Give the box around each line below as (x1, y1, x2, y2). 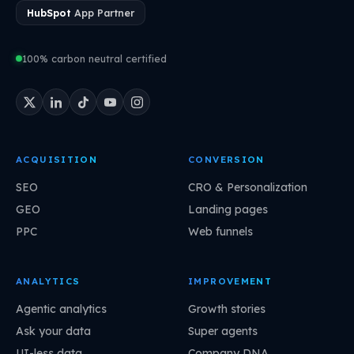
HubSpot (27, 6, 71, 19)
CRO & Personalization (188, 180, 307, 195)
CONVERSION (188, 153, 265, 165)
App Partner (71, 6, 134, 19)
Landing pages (188, 202, 268, 217)
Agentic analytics (16, 302, 107, 317)
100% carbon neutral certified (22, 52, 167, 65)
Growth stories (188, 302, 265, 317)
